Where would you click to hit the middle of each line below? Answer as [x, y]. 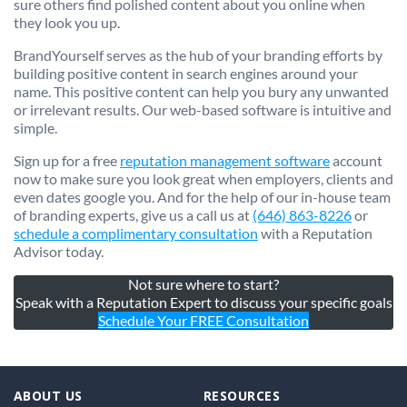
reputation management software [225, 161]
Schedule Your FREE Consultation [203, 321]
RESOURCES [242, 396]
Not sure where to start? [203, 284]
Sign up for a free [67, 161]
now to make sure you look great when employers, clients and [203, 179]
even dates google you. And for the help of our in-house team [202, 197]
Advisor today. [59, 252]
